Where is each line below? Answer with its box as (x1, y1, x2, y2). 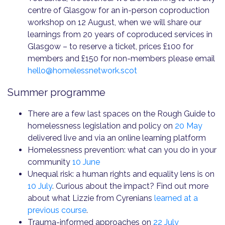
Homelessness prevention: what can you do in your (28, 145, 216, 155)
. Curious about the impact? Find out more (52, 181, 208, 191)
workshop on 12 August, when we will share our (28, 18, 201, 27)
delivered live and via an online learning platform (28, 133, 206, 143)
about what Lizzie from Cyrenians (28, 193, 154, 203)
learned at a (154, 193, 198, 203)
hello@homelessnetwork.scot (28, 66, 137, 75)
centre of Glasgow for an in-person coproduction (28, 6, 209, 15)
